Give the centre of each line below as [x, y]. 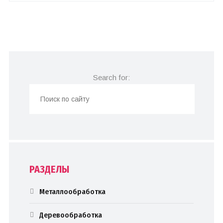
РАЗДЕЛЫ [50, 169]
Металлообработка [73, 192]
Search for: [111, 77]
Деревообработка [71, 215]
